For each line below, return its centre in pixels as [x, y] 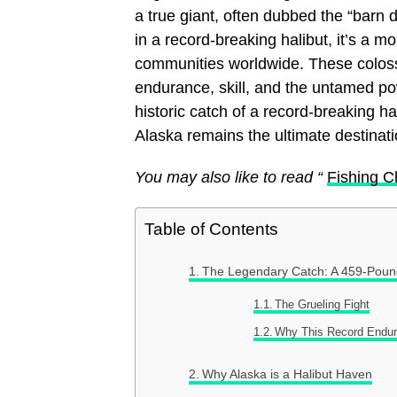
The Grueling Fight [323, 305]
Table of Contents [211, 230]
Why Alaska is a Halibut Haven [287, 374]
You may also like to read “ [231, 178]
